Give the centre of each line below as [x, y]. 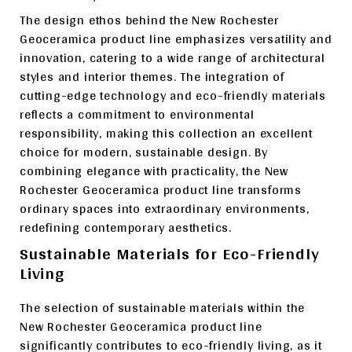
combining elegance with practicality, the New [154, 171]
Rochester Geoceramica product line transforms [161, 190]
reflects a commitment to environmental [137, 114]
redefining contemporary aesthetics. [126, 227]
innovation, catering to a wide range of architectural [172, 58]
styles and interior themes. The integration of [152, 77]
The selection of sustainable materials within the [163, 308]
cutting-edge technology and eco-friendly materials [173, 95]
